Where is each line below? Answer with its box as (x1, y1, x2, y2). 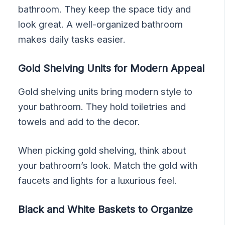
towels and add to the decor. (18, 116, 141, 128)
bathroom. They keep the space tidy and (18, 3, 191, 15)
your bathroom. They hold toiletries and (18, 101, 186, 113)
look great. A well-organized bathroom (18, 18, 183, 30)
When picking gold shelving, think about (18, 145, 186, 156)
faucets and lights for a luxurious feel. (18, 175, 177, 186)
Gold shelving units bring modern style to (18, 86, 193, 97)
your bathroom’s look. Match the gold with (18, 160, 198, 171)
